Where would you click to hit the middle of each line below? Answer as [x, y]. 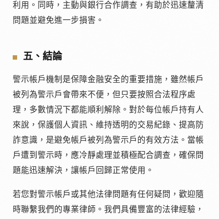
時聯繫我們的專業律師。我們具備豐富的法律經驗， [108, 210]
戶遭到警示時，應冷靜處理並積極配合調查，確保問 [108, 155]
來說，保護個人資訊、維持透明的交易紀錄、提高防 [108, 125]
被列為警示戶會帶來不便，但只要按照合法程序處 [104, 95]
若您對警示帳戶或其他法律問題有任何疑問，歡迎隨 [108, 195]
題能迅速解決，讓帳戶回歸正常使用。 [83, 171]
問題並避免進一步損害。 [58, 20]
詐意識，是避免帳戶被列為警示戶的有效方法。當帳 [108, 140]
